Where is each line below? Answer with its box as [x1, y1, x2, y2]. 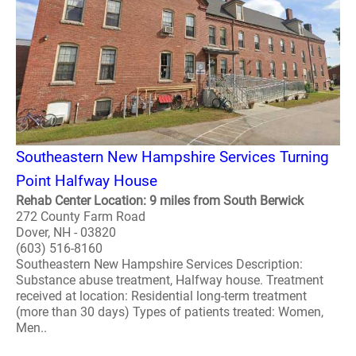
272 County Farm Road [16, 209, 145, 224]
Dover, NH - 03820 [16, 225, 116, 240]
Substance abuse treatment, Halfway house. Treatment [16, 273, 323, 288]
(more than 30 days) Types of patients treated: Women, [16, 304, 323, 319]
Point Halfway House [16, 172, 157, 190]
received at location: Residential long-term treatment [16, 288, 307, 304]
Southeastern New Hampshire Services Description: [16, 257, 303, 272]
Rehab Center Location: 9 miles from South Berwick [16, 193, 304, 208]
